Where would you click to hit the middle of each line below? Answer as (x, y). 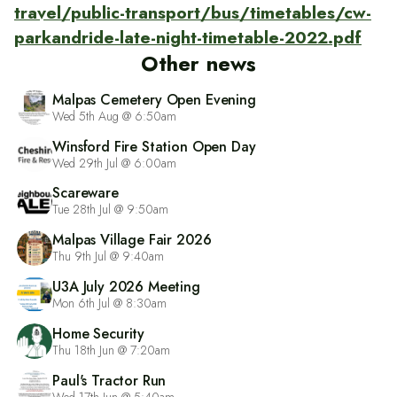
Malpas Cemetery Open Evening (154, 99)
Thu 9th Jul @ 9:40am (109, 257)
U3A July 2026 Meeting (126, 286)
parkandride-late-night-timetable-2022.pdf (188, 37)
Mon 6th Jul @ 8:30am (110, 303)
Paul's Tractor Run (109, 380)
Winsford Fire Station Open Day (154, 146)
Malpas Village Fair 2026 (132, 240)
